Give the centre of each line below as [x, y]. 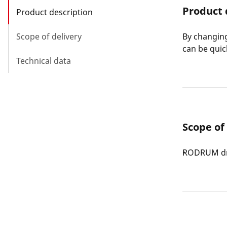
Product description [54, 12]
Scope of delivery [49, 36]
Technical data [44, 61]
